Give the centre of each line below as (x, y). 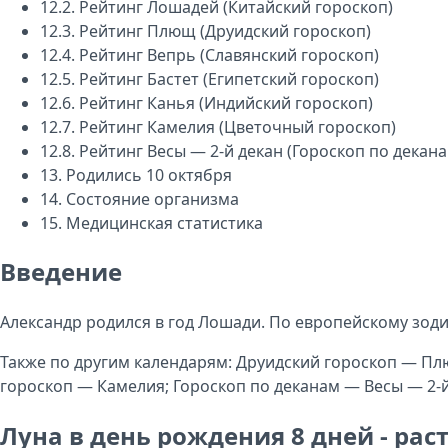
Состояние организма (152, 198)
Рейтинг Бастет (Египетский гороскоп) (229, 78)
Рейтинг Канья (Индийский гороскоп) (226, 102)
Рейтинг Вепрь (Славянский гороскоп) (229, 54)
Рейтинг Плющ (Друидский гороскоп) (225, 30)
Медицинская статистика (164, 222)
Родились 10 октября (149, 174)
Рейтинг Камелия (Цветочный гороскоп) (237, 126)
